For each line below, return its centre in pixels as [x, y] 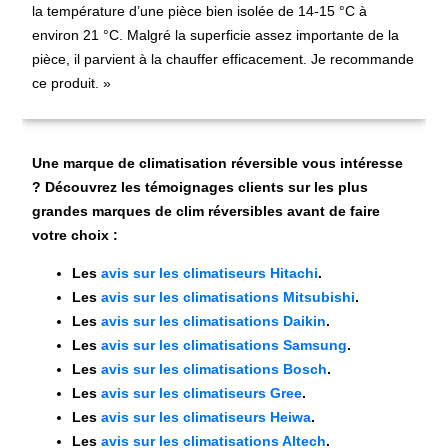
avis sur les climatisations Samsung [224, 345]
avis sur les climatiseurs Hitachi [210, 273]
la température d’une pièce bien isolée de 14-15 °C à [200, 10]
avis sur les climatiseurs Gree [202, 393]
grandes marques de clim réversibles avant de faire [206, 211]
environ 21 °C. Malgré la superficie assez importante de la [216, 34]
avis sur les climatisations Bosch [214, 369]
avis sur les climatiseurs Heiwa [206, 417]
